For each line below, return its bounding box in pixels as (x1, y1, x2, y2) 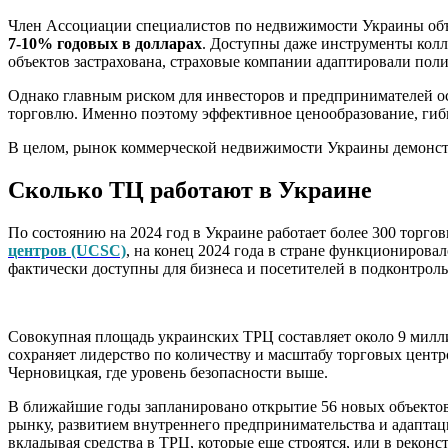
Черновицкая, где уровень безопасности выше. (8, 363, 328, 381)
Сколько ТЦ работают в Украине (8, 176, 372, 203)
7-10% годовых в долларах (8, 35, 202, 53)
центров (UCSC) (8, 241, 126, 259)
